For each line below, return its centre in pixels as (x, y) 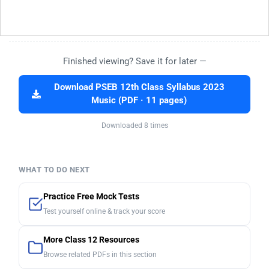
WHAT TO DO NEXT (54, 170)
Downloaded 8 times (134, 126)
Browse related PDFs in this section (100, 255)
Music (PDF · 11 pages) (139, 101)
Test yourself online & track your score (104, 212)
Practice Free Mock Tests (91, 197)
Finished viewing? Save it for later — (134, 62)
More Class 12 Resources (91, 240)
